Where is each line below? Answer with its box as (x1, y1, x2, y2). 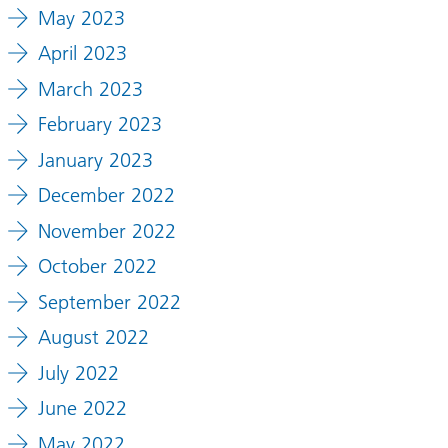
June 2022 (37, 396, 127, 421)
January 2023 (37, 147, 153, 172)
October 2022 (37, 254, 157, 279)
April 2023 (37, 41, 127, 66)
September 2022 (37, 289, 181, 314)
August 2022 (37, 325, 149, 350)
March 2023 (37, 76, 143, 101)
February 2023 (37, 112, 162, 137)
